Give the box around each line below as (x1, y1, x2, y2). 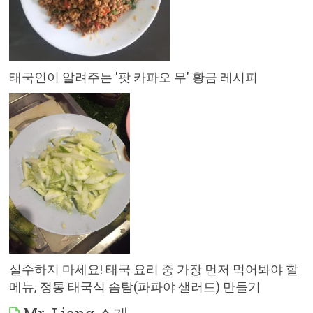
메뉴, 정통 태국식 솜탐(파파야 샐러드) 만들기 (9, 278, 261, 296)
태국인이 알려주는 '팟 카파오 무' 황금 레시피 (9, 68, 259, 85)
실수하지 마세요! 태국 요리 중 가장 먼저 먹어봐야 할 (9, 261, 299, 278)
